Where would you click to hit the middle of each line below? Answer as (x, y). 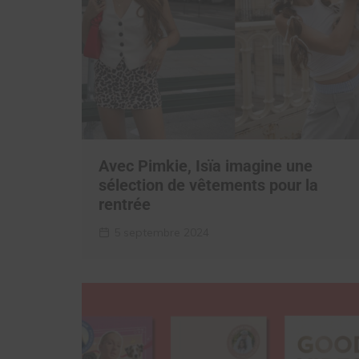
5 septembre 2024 (161, 232)
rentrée (125, 204)
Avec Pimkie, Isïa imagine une (206, 166)
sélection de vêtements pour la (208, 185)
